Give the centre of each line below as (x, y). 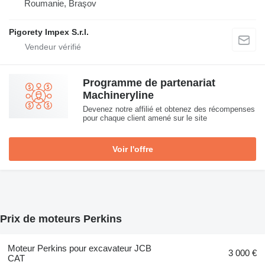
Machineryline (118, 95)
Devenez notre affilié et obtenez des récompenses (169, 109)
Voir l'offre (132, 149)
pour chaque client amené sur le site (145, 118)
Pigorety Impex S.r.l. (49, 32)
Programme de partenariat (149, 83)
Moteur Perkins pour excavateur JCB (79, 248)
